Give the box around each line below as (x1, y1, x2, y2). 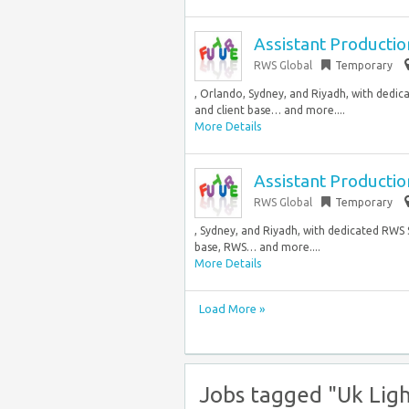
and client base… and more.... (194, 104, 345, 116)
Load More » (199, 302, 265, 315)
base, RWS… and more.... (194, 241, 320, 253)
